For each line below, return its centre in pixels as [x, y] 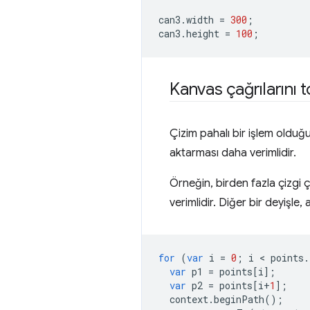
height [203, 34]
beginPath [239, 299]
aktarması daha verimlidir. [233, 153]
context [189, 299]
